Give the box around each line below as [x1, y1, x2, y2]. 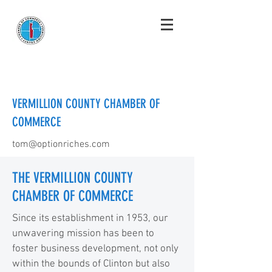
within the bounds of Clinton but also [12, 258, 170, 270]
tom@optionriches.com [12, 138, 110, 151]
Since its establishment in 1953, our [12, 212, 168, 225]
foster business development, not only [12, 243, 178, 255]
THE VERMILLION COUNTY [12, 169, 133, 186]
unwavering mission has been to [12, 228, 154, 240]
